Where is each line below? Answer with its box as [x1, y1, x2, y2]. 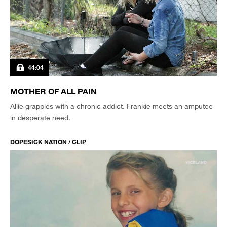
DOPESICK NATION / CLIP [10, 138, 86, 146]
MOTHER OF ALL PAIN [10, 86, 97, 96]
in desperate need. [10, 113, 70, 122]
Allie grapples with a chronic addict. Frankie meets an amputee [10, 102, 213, 110]
